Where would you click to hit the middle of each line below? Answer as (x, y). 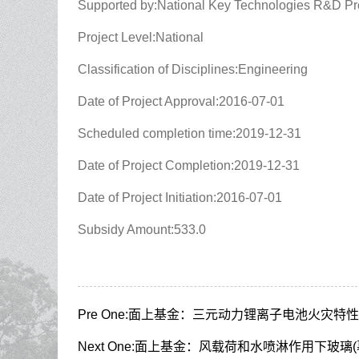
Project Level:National (141, 37)
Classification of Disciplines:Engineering (193, 69)
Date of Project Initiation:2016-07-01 (180, 198)
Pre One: (103, 315)
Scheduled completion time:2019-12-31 (190, 133)
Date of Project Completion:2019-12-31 (189, 165)
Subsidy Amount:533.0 (142, 230)
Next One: (106, 347)
